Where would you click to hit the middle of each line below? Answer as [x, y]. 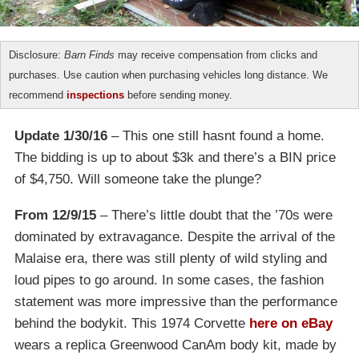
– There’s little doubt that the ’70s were [214, 215]
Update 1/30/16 [61, 135]
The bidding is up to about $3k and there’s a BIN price [175, 157]
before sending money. [178, 95]
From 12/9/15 [55, 215]
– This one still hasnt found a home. [216, 135]
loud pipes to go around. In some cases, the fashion [169, 280]
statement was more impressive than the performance [176, 301]
